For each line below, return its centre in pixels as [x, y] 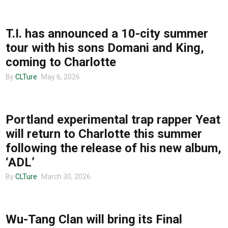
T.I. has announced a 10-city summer [107, 34]
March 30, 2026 [66, 177]
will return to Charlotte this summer [104, 134]
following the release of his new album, [113, 148]
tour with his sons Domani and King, [105, 48]
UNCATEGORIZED [45, 90]
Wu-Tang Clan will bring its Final [94, 220]
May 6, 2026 [61, 77]
